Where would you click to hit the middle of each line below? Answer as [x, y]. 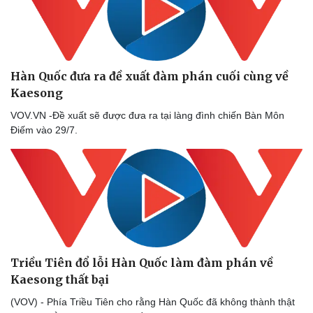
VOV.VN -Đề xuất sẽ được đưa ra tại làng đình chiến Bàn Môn [147, 116]
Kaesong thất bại [60, 279]
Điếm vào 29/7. [44, 130]
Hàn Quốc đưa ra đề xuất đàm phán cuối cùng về [150, 77]
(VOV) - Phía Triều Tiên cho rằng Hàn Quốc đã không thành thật [153, 301]
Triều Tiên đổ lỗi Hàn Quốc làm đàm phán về [142, 262]
